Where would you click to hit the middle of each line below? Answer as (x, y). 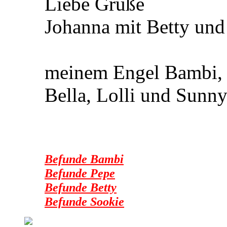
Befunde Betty (81, 187)
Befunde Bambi (84, 159)
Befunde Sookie (84, 202)
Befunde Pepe (80, 173)
